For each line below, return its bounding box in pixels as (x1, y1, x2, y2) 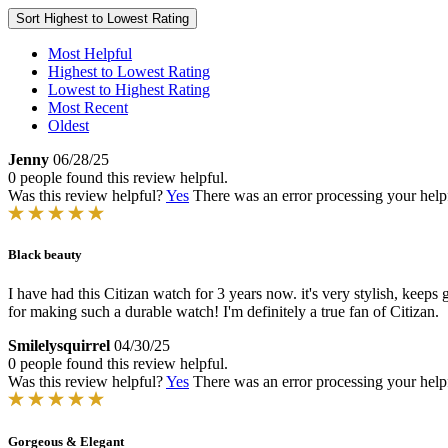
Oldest (48, 117, 89, 134)
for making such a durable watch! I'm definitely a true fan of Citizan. (8, 303, 439, 321)
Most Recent (48, 99, 128, 116)
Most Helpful (48, 45, 132, 62)
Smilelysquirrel (8, 337, 110, 355)
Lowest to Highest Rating (48, 81, 210, 98)
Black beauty (8, 247, 82, 263)
